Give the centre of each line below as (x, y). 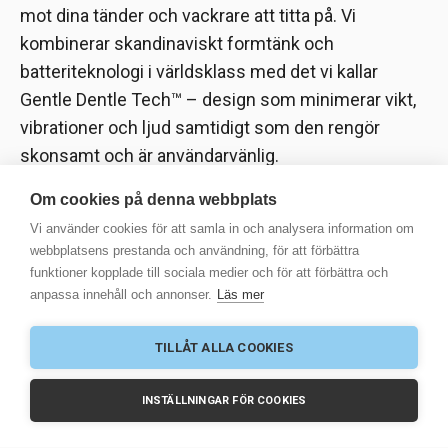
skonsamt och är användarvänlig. (149, 156)
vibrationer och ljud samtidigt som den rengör (200, 128)
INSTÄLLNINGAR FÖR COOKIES (224, 400)
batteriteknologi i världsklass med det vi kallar (199, 72)
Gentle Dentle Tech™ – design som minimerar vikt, (218, 100)
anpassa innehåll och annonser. (121, 294)
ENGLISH (201, 389)
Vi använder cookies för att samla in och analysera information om (222, 228)
